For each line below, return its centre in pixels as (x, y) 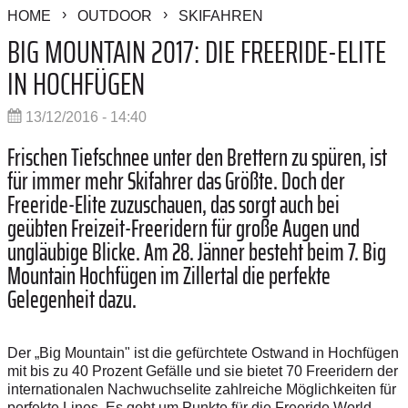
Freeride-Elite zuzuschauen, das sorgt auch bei (173, 205)
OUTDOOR (115, 16)
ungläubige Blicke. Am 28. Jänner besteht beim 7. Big (197, 252)
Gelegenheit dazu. (72, 300)
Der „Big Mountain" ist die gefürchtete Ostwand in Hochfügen (203, 353)
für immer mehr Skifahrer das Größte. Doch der (176, 181)
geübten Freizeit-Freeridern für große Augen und (184, 229)
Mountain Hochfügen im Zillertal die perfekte (169, 276)
